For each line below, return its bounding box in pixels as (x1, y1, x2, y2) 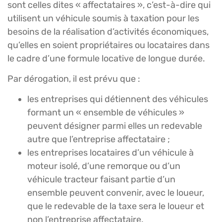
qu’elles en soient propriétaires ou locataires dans (7, 39, 210, 51)
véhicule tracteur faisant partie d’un (27, 174, 175, 185)
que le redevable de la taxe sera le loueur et (27, 201, 204, 212)
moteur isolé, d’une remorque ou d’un (27, 161, 180, 172)
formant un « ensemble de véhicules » (27, 107, 184, 118)
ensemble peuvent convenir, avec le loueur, (27, 187, 204, 199)
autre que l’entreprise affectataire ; (27, 134, 170, 145)
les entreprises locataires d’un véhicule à (27, 147, 194, 159)
